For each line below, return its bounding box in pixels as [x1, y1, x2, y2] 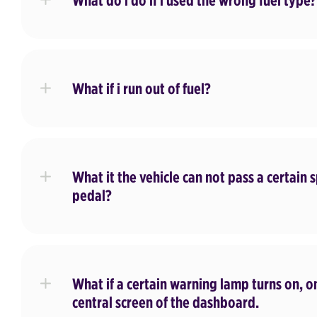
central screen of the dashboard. [72, 293, 259, 311]
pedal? [72, 186, 112, 204]
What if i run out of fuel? [72, 79, 211, 98]
